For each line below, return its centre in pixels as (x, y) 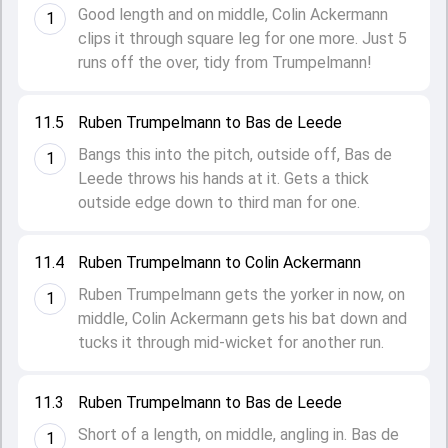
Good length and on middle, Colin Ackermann (233, 14)
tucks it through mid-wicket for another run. (231, 342)
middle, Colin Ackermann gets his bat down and (242, 318)
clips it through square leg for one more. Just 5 (242, 38)
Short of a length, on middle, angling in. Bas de (238, 434)
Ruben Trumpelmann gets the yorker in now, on (241, 294)
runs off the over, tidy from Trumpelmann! (225, 62)
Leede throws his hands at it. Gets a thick (223, 178)
